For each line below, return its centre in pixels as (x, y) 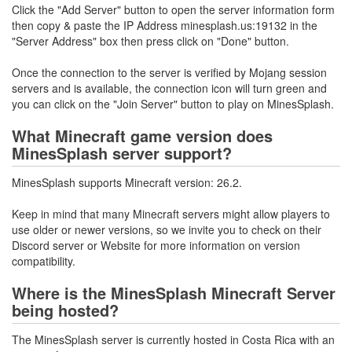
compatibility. (44, 261)
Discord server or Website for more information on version (156, 245)
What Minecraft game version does (142, 136)
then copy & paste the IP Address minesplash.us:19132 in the (165, 25)
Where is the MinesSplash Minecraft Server (174, 293)
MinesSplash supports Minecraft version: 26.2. (127, 182)
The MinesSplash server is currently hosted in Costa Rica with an (173, 339)
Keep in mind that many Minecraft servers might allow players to (171, 214)
